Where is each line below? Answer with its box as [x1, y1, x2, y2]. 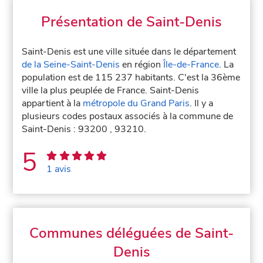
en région [120, 58, 164, 71]
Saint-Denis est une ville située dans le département [22, 45, 237, 58]
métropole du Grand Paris [83, 97, 190, 110]
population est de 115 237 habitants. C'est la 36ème [22, 71, 241, 84]
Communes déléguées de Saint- [29, 224, 234, 242]
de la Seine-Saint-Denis [22, 58, 120, 71]
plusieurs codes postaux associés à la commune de [22, 110, 234, 123]
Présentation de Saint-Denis [41, 12, 222, 31]
